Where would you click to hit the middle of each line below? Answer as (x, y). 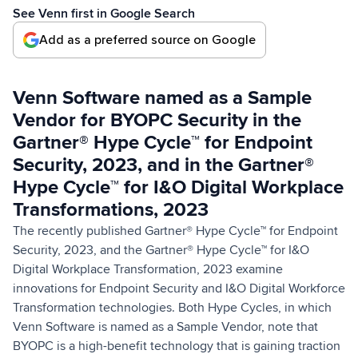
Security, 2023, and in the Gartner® (163, 165)
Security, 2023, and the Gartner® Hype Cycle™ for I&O (161, 250)
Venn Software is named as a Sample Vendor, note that (165, 326)
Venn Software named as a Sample (162, 97)
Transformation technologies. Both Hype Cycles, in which (172, 307)
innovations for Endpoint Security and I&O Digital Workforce (179, 288)
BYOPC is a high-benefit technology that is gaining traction (177, 346)
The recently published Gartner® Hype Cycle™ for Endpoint (175, 231)
